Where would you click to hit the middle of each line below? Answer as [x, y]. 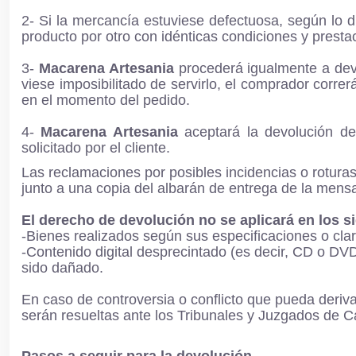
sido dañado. [62, 268]
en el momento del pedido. [106, 100]
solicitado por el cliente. [98, 147]
